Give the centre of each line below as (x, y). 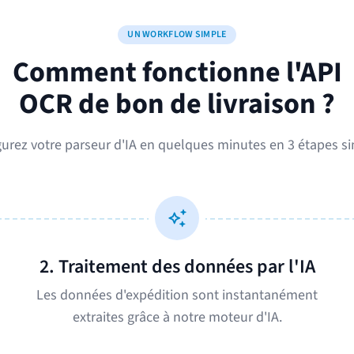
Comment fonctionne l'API (177, 72)
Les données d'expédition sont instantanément (177, 295)
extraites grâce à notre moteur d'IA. (177, 317)
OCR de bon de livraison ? (177, 104)
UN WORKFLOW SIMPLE (177, 34)
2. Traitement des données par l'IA (177, 267)
